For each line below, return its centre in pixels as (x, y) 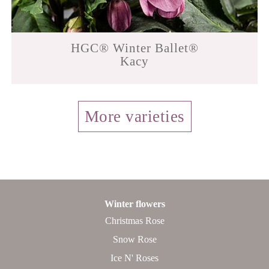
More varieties (134, 116)
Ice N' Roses (134, 258)
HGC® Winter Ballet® (134, 47)
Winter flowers (134, 204)
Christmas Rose (134, 220)
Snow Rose (134, 240)
